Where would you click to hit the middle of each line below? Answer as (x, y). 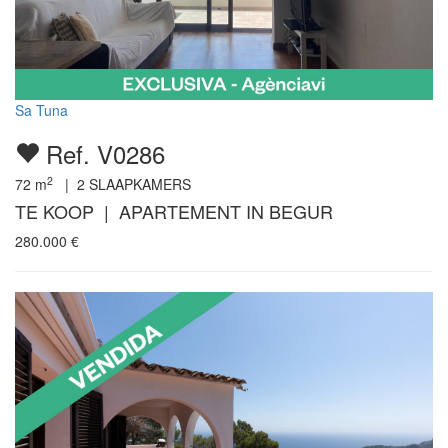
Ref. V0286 (102, 154)
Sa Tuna (41, 110)
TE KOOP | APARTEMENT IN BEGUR (174, 211)
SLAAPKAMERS (138, 184)
